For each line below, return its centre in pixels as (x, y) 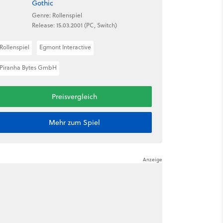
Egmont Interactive (65, 47)
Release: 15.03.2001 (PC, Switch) (74, 25)
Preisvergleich (74, 97)
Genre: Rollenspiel (57, 15)
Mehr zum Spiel (74, 122)
